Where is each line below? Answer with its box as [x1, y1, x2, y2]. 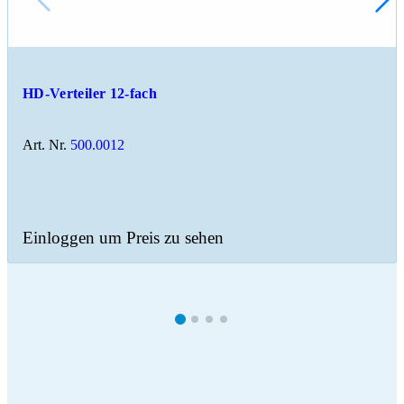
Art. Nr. [23, 136, 67, 152]
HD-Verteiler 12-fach [23, 85, 158, 101]
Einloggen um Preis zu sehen [23, 227, 224, 247]
